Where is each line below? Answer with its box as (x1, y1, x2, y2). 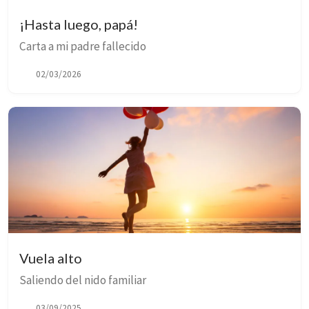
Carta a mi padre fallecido (19, 38, 146, 54)
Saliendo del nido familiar (19, 272, 146, 288)
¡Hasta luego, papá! (19, 15, 138, 32)
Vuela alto (19, 250, 82, 267)
